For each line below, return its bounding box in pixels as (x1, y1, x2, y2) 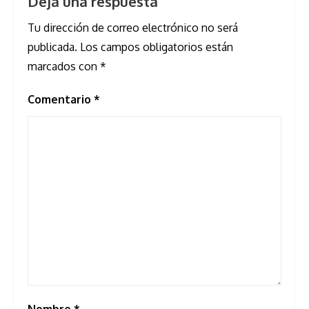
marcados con (28, 59, 100, 74)
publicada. (28, 40, 77, 54)
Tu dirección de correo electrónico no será (28, 21, 238, 35)
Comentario (28, 92, 94, 107)
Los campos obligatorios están (80, 40, 233, 54)
